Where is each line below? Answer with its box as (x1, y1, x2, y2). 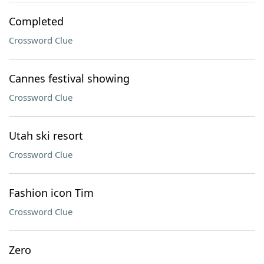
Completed (9, 14, 64, 28)
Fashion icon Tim (9, 186, 94, 200)
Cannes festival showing (9, 71, 130, 85)
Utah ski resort (9, 128, 83, 143)
